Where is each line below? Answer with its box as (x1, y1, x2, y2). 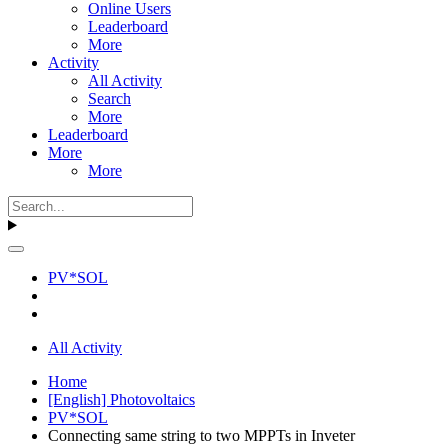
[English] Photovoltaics (48, 390, 195, 408)
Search (88, 89, 131, 107)
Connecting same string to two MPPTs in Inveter (48, 426, 355, 444)
